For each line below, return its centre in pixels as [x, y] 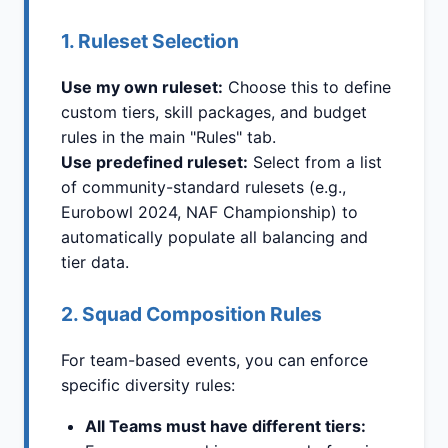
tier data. [95, 262]
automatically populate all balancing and [214, 237]
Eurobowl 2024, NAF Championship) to [209, 212]
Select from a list [315, 162]
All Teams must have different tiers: [225, 426]
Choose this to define [307, 87]
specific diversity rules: [148, 385]
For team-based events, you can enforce [214, 360]
